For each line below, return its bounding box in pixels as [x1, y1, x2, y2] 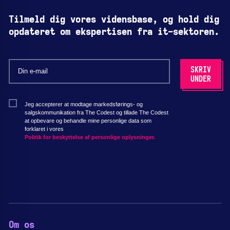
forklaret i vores [25, 126, 64, 132]
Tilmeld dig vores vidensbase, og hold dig [9, 15, 219, 25]
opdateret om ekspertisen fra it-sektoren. [9, 28, 219, 37]
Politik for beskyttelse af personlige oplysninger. [25, 134, 155, 140]
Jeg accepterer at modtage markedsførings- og [25, 101, 143, 107]
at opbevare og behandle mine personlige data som [25, 118, 151, 124]
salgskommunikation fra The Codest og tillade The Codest [25, 109, 168, 116]
